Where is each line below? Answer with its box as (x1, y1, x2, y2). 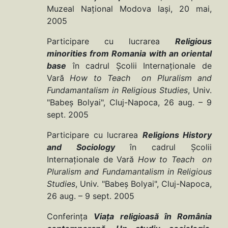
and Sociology (47, 142, 130, 153)
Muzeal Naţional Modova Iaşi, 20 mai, (47, 4, 212, 14)
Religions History (142, 130, 212, 140)
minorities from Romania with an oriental (47, 48, 212, 59)
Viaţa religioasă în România (94, 211, 212, 222)
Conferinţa (47, 211, 94, 222)
